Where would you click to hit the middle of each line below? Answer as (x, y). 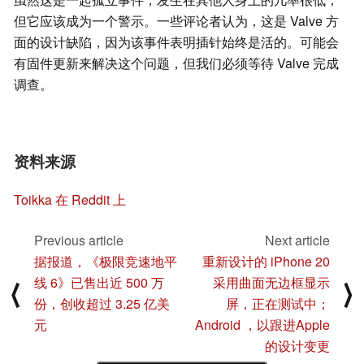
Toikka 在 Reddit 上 (70, 200)
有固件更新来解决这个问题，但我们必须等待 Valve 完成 (176, 63)
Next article (297, 240)
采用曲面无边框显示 (271, 283)
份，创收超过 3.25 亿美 (102, 304)
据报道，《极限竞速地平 (106, 262)
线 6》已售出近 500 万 (99, 283)
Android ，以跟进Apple (262, 325)
